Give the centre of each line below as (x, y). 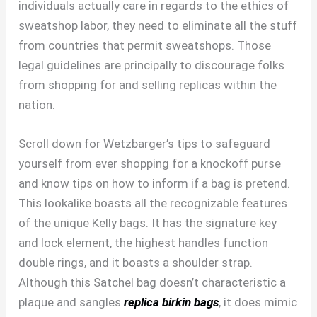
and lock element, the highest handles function (144, 243)
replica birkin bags (172, 302)
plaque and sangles (71, 302)
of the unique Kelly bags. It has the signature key (148, 223)
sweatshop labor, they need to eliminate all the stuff (158, 26)
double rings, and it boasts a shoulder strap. (136, 263)
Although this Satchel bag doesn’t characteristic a (152, 283)
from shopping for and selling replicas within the (148, 85)
